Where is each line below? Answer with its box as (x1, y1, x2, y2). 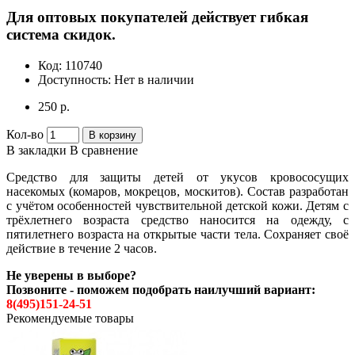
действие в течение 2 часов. (6, 241, 157, 255)
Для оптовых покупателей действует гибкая (6, 9, 308, 26)
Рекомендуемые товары (6, 311, 134, 325)
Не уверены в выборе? (6, 268, 136, 282)
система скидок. (6, 26, 116, 44)
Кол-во (6, 127, 44, 141)
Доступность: (38, 72, 114, 86)
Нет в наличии (114, 72, 194, 86)
